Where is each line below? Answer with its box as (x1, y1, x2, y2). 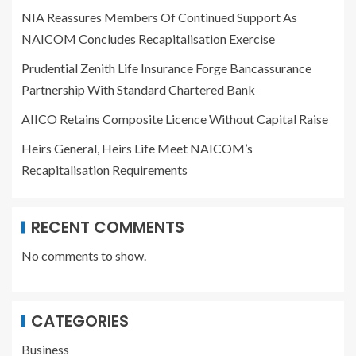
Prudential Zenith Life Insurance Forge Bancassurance (21, 60, 311, 76)
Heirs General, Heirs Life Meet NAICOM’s (21, 141, 253, 157)
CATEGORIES (31, 310, 129, 333)
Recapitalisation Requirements (21, 162, 188, 178)
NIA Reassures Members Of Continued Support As (21, 10, 297, 25)
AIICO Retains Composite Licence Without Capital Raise (21, 111, 328, 127)
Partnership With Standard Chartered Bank (21, 82, 255, 98)
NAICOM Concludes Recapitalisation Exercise (21, 31, 275, 47)
